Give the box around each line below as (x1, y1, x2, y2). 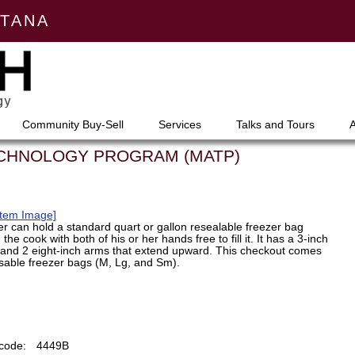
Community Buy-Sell (22, 119, 124, 131)
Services (158, 119, 201, 131)
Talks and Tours (236, 119, 315, 131)
